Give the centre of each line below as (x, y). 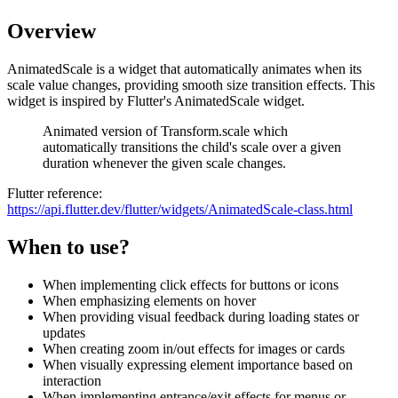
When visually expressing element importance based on (198, 364)
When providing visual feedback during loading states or (201, 316)
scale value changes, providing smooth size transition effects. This (191, 85)
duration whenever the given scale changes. (164, 163)
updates (64, 332)
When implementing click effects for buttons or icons (191, 284)
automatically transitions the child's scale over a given (192, 147)
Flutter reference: (55, 194)
